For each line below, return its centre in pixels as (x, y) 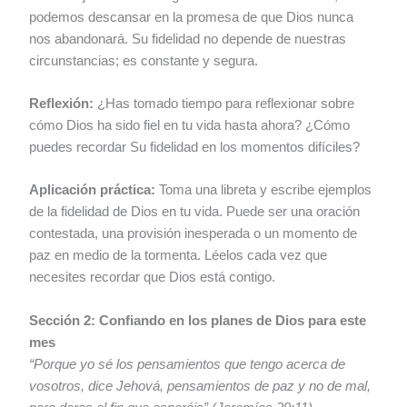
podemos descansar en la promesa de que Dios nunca (192, 17)
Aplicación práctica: (93, 190)
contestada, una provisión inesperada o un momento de (194, 234)
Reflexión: (62, 104)
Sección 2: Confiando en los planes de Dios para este (198, 320)
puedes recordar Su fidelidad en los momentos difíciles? (195, 148)
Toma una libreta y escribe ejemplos (264, 190)
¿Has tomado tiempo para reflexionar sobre (224, 104)
